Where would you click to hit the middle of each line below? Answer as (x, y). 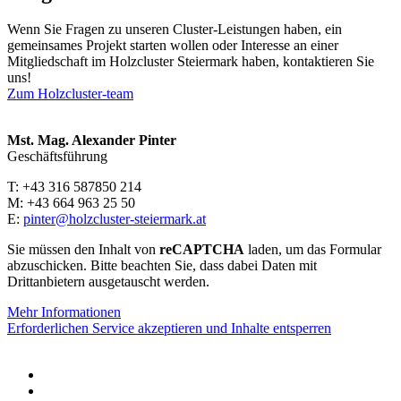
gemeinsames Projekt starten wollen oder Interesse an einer (173, 46)
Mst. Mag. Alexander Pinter (92, 141)
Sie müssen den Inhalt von (83, 250)
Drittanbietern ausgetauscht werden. (108, 282)
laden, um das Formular (313, 250)
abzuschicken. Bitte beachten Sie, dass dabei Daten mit (162, 266)
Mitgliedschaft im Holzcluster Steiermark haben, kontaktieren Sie (191, 62)
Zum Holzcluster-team (70, 94)
